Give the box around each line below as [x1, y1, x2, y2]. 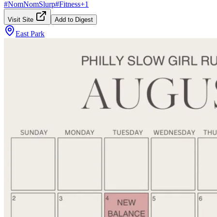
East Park [15, 29, 45, 38]
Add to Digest [55, 15, 93, 23]
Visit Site [8, 15, 35, 23]
